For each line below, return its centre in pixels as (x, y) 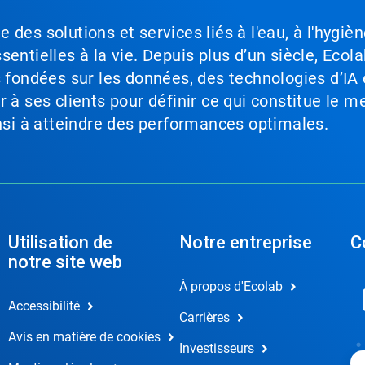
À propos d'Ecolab (231, 287)
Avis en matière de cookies (84, 337)
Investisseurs (216, 349)
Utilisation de (60, 243)
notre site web (65, 262)
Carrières (204, 318)
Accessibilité (44, 306)
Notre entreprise (245, 243)
